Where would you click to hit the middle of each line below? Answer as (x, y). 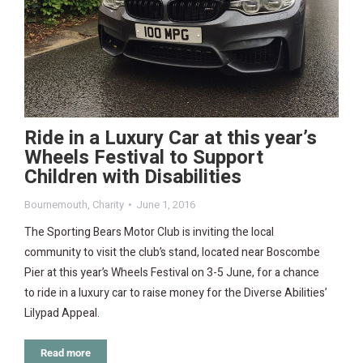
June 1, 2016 (166, 205)
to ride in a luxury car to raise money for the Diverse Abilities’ (176, 293)
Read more (66, 353)
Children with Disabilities (133, 177)
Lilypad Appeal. (62, 314)
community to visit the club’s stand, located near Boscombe (172, 253)
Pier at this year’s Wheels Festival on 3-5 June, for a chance (172, 273)
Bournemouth (56, 205)
